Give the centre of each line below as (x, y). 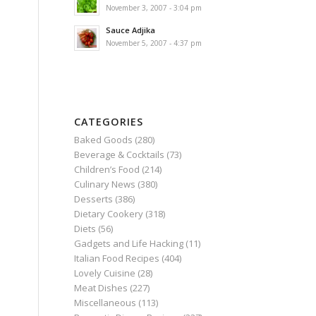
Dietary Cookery (109, 214)
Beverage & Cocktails (120, 154)
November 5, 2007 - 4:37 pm (154, 43)
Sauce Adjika (131, 30)
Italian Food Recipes (117, 258)
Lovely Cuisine (105, 273)
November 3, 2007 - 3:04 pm (154, 8)
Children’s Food (107, 169)
